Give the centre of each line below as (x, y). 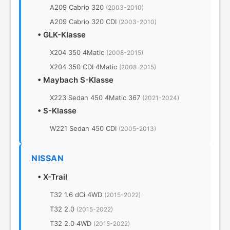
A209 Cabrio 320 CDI (84, 22)
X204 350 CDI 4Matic (84, 67)
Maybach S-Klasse (78, 80)
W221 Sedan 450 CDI (84, 128)
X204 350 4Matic (78, 52)
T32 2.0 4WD (72, 223)
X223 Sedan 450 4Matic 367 (96, 98)
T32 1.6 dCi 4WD (77, 195)
